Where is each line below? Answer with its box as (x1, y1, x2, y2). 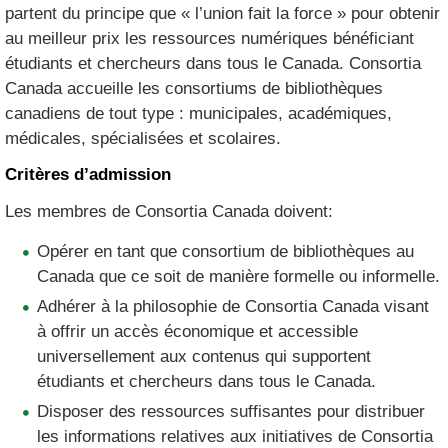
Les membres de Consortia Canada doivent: (5, 202, 334, 221)
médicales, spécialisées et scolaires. (5, 129, 282, 148)
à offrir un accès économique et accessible (37, 322, 359, 341)
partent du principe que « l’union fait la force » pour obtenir (5, 4, 441, 23)
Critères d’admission (5, 165, 172, 184)
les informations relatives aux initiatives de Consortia (37, 427, 434, 446)
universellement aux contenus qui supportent (37, 347, 372, 366)
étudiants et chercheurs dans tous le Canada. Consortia (5, 54, 422, 73)
